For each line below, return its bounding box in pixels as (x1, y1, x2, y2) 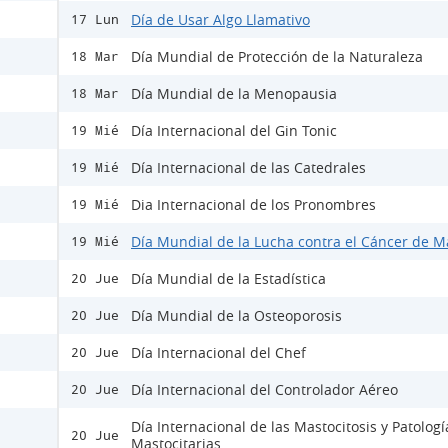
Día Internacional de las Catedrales (131, 158, 366, 178)
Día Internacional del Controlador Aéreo (131, 380, 398, 400)
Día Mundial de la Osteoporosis (131, 306, 342, 326)
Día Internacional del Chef (131, 343, 306, 363)
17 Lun (71, 12, 119, 28)
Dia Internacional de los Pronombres (131, 195, 376, 215)
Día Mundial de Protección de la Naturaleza (131, 47, 423, 67)
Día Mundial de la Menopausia (131, 84, 337, 104)
